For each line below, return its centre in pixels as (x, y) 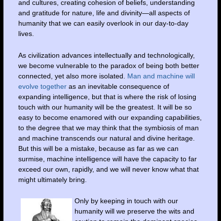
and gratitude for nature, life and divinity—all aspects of (104, 13)
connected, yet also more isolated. (73, 76)
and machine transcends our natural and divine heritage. (106, 138)
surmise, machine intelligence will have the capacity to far (107, 159)
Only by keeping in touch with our (126, 201)
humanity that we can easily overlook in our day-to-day (103, 23)
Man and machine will (161, 76)
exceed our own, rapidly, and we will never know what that (108, 169)
